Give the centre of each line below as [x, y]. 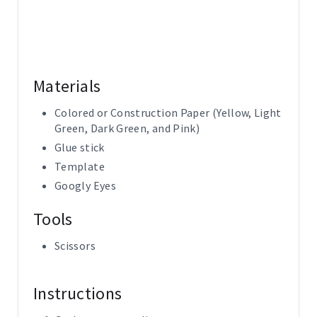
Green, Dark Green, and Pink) [127, 128]
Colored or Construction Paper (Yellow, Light [168, 113]
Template [80, 166]
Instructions [78, 293]
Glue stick [80, 147]
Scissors [75, 246]
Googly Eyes [85, 185]
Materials [67, 86]
